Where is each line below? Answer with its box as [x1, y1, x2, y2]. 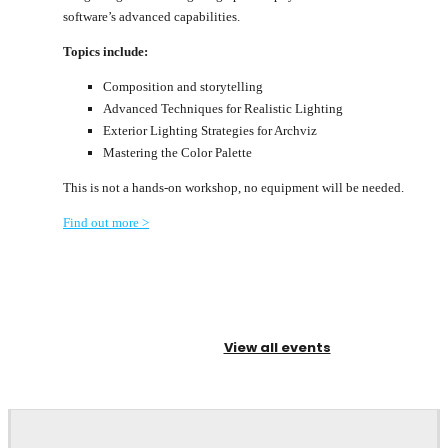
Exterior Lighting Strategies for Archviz [103, 122, 317, 138]
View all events [223, 337, 331, 357]
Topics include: [63, 43, 148, 59]
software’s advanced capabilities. [63, 8, 240, 24]
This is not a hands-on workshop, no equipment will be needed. [63, 179, 410, 195]
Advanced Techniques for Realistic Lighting [103, 100, 343, 116]
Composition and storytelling [103, 78, 263, 94]
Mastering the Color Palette [103, 144, 252, 160]
